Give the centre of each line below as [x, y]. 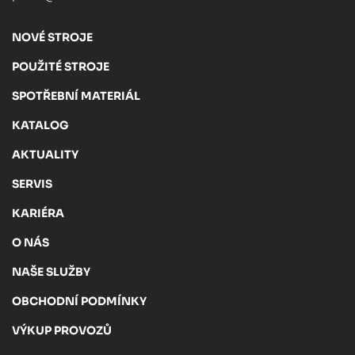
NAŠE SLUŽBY [51, 272]
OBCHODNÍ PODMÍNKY [79, 301]
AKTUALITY [45, 155]
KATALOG [40, 125]
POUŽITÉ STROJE [61, 67]
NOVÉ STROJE [52, 37]
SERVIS [32, 184]
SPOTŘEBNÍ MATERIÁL [76, 96]
